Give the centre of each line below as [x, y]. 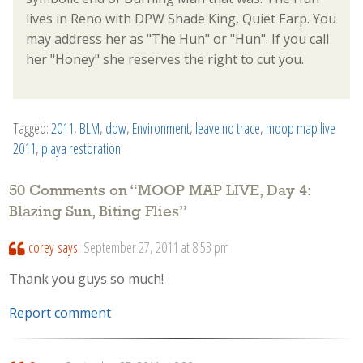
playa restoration [81, 148]
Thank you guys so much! [87, 278]
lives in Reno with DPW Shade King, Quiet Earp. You [181, 18]
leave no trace [228, 128]
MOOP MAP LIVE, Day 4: [224, 191]
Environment [161, 128]
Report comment [60, 313]
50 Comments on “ [74, 191]
